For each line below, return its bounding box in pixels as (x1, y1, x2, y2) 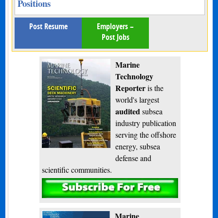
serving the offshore (115, 129, 176, 140)
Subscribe (94, 182, 125, 193)
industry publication (115, 117, 176, 128)
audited (115, 105, 140, 117)
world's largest (115, 94, 159, 105)
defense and (115, 152, 151, 163)
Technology (115, 70, 153, 82)
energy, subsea (115, 141, 160, 151)
